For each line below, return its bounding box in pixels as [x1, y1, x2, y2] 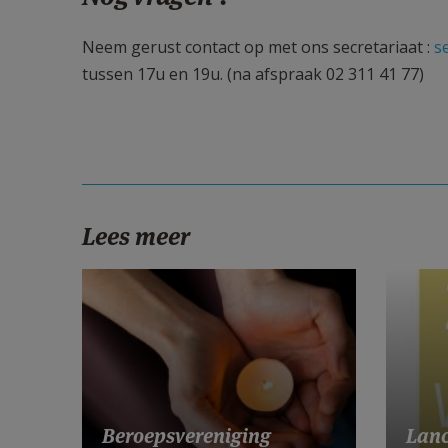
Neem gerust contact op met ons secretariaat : [82, 36, 434, 58]
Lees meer [82, 221, 190, 252]
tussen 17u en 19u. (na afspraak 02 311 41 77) [82, 63, 428, 85]
